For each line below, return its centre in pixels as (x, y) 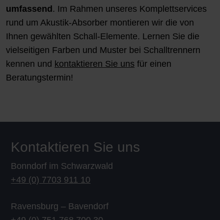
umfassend (29, 9)
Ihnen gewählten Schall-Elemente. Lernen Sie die (103, 37)
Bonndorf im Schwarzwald (62, 166)
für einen (153, 64)
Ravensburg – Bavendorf (60, 206)
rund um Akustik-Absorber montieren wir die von (100, 23)
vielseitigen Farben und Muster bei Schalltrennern (103, 50)
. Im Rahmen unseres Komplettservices (130, 9)
